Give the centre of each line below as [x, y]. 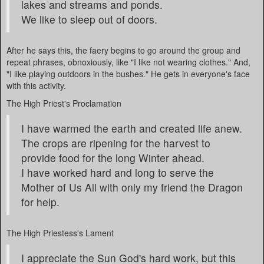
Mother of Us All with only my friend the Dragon [132, 187]
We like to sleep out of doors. [89, 19]
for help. [40, 202]
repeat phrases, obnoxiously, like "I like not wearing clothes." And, [128, 62]
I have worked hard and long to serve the [118, 172]
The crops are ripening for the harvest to [116, 143]
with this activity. [36, 85]
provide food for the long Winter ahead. [113, 158]
